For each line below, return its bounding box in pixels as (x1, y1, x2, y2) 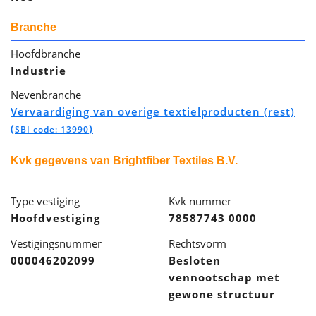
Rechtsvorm (169, 236, 226, 250)
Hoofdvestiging (11, 211, 100, 225)
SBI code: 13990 (15, 123, 89, 135)
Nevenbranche (11, 87, 81, 102)
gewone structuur (169, 287, 275, 301)
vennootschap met (169, 270, 280, 284)
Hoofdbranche (11, 47, 80, 61)
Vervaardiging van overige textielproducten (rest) (11, 104, 295, 119)
